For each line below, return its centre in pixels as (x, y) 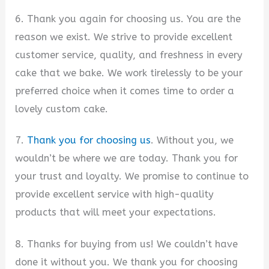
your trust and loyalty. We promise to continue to (132, 177)
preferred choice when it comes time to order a (125, 91)
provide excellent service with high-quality (115, 195)
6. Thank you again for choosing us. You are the (128, 19)
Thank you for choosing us (89, 141)
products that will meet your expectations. (116, 213)
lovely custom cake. (62, 109)
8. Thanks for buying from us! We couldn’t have (127, 244)
